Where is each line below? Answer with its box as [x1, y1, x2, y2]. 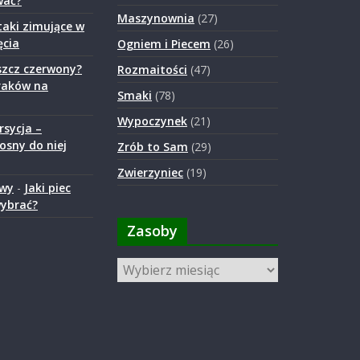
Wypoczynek [117, 113, 187, 129]
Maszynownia [117, 10, 194, 26]
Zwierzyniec [117, 165, 183, 180]
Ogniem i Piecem [117, 36, 211, 51]
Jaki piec [23, 180, 71, 195]
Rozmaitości [117, 62, 187, 77]
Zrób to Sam [117, 139, 188, 154]
